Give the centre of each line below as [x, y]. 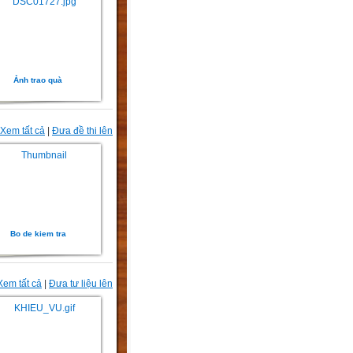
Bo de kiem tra [38, 233]
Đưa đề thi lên [82, 130]
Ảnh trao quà [38, 80]
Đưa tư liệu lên [81, 284]
